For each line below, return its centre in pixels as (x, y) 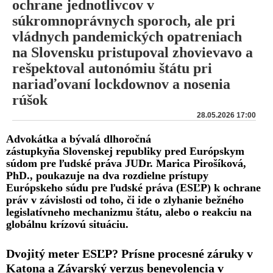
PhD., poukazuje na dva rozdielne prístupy (107, 175)
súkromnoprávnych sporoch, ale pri (124, 20)
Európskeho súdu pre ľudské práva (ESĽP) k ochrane (133, 187)
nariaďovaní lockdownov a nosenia (121, 84)
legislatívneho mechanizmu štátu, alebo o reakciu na (129, 212)
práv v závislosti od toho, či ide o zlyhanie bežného (125, 200)
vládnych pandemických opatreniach (127, 36)
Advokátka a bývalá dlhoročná (79, 139)
